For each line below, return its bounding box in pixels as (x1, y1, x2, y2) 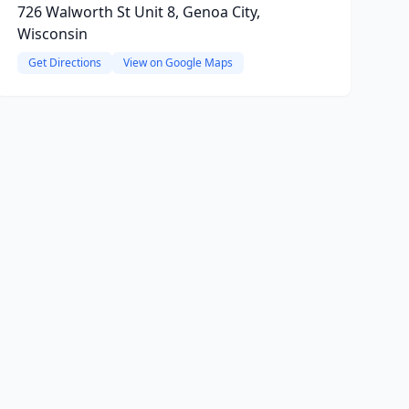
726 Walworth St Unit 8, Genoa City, (16, 2, 260, 22)
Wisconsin (16, 24, 88, 44)
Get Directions (27, 55, 101, 70)
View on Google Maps (122, 55, 233, 70)
